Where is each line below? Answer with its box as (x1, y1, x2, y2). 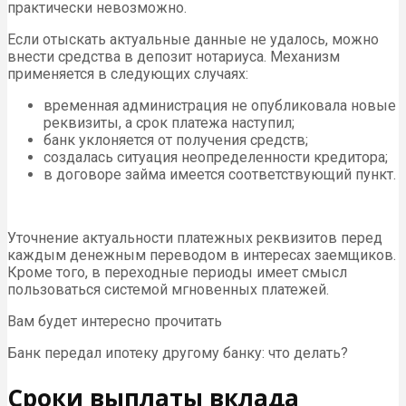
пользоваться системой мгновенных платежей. (7, 281, 329, 299)
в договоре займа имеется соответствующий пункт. (43, 166, 396, 184)
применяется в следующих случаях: (7, 65, 248, 83)
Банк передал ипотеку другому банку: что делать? (7, 344, 348, 362)
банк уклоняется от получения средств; (43, 131, 308, 150)
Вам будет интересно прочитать (7, 313, 222, 331)
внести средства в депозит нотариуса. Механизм (7, 48, 340, 66)
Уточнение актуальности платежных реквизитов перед (7, 229, 382, 247)
